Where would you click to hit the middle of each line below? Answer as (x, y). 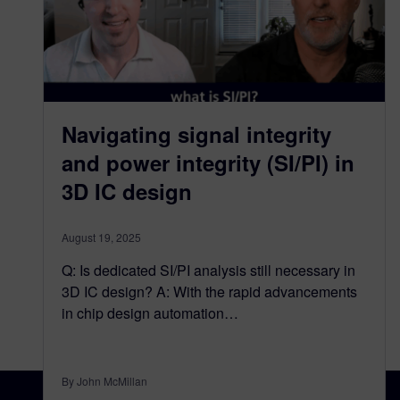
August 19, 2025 (101, 237)
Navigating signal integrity (196, 134)
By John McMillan (104, 381)
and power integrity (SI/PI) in (208, 163)
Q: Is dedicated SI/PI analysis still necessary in (208, 271)
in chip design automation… (150, 313)
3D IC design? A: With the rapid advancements (209, 292)
